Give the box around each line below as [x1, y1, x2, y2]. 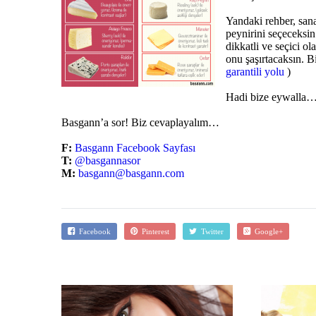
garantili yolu [226, 65, 284, 78]
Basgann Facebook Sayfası [75, 141, 195, 154]
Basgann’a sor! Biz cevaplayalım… [61, 116, 219, 128]
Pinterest [138, 226, 169, 236]
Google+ [250, 226, 283, 236]
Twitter [197, 226, 224, 236]
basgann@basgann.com [78, 166, 184, 179]
